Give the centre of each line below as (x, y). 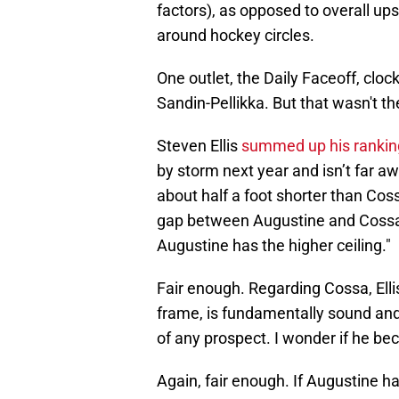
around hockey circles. (236, 36)
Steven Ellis (199, 146)
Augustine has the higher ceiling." (274, 246)
